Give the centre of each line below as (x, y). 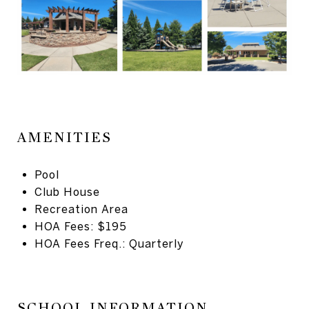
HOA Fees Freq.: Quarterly (109, 243)
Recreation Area (81, 209)
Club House (67, 191)
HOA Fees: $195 (80, 226)
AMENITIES (64, 137)
